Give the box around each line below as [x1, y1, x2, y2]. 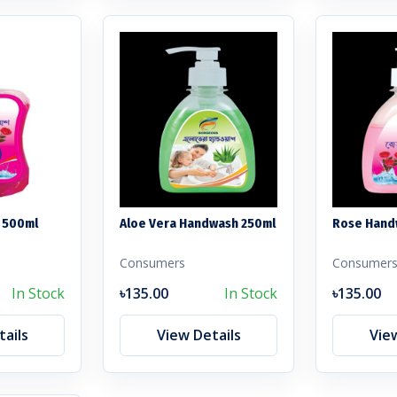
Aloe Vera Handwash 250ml [120, 214, 276, 231]
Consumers [120, 253, 185, 271]
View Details [156, 324, 241, 345]
